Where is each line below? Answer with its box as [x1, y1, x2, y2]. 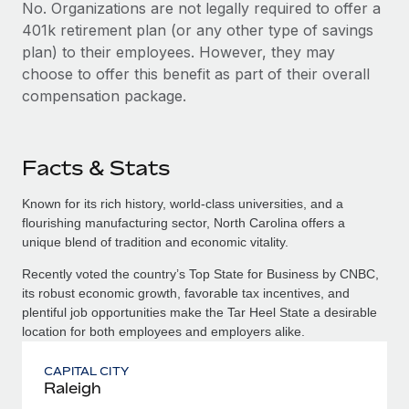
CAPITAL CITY [44, 363, 129, 378]
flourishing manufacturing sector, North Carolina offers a [22, 215, 345, 230]
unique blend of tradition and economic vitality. [22, 234, 288, 249]
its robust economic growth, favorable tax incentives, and [22, 285, 350, 300]
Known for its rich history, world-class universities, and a [22, 195, 343, 211]
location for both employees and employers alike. [22, 323, 305, 339]
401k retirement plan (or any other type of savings [22, 20, 373, 39]
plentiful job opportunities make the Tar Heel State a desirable [22, 304, 377, 320]
